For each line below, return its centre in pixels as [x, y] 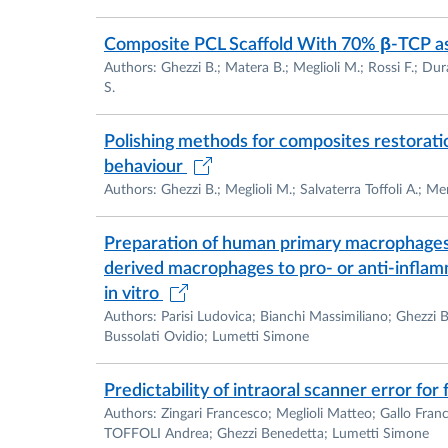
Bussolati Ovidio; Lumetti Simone [206, 337]
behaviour [145, 167]
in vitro [133, 294]
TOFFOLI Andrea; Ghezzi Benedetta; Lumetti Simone [266, 434]
